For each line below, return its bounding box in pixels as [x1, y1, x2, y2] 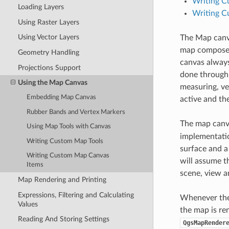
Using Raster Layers [17, 18, 79, 26]
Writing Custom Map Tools [27, 138, 104, 145]
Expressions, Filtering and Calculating [17, 191, 134, 199]
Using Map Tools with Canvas [27, 123, 111, 130]
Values [17, 200, 38, 208]
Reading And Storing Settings [17, 215, 109, 223]
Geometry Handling [17, 48, 79, 56]
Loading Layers [17, 3, 64, 11]
